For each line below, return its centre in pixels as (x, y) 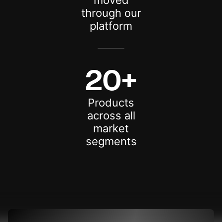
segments (111, 141)
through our (111, 13)
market (111, 128)
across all (111, 115)
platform (111, 26)
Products (111, 103)
